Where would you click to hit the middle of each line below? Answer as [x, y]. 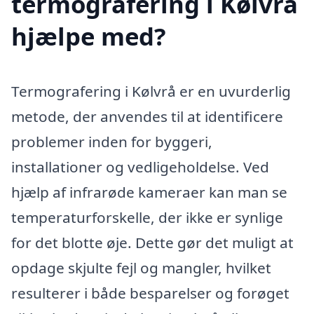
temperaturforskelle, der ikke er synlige [147, 217]
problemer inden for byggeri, [112, 141]
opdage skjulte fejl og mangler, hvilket [141, 267]
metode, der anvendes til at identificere [147, 116]
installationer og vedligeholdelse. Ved [140, 166]
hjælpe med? [89, 36]
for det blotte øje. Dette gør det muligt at [152, 242]
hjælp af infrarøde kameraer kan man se [149, 192]
